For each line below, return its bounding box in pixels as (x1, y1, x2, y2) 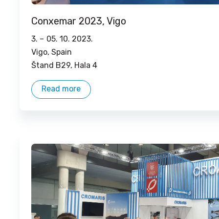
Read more (42, 84, 81, 93)
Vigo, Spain (31, 47, 72, 57)
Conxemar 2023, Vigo (31, 15, 126, 27)
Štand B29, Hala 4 (31, 61, 97, 70)
